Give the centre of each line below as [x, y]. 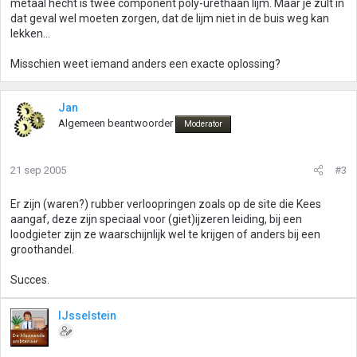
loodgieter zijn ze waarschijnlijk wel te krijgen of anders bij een [165, 234]
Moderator [203, 124]
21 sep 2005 [38, 170]
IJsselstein [87, 316]
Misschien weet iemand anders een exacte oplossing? [145, 64]
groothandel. [42, 249]
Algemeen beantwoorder [116, 123]
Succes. [30, 280]
